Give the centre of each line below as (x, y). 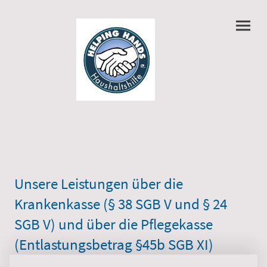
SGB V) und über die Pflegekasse (114, 224)
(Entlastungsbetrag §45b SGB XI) (114, 244)
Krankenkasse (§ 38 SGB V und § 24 (121, 204)
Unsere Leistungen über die (99, 184)
